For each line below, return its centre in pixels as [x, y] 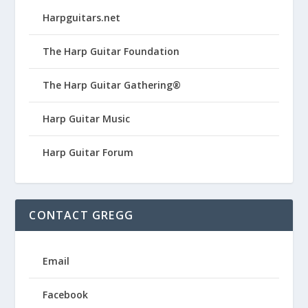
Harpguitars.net [82, 17]
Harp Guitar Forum [88, 152]
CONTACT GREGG [81, 215]
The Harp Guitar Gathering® [112, 85]
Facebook [66, 294]
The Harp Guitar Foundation [111, 51]
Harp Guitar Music [87, 118]
